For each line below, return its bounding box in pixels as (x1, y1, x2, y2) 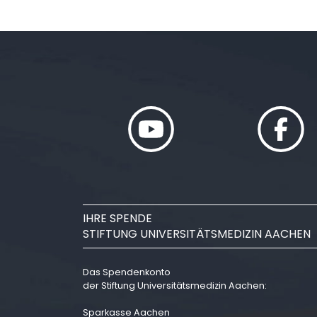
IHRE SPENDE (83, 210, 152, 227)
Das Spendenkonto (83, 266, 171, 279)
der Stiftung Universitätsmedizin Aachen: (83, 279, 267, 292)
